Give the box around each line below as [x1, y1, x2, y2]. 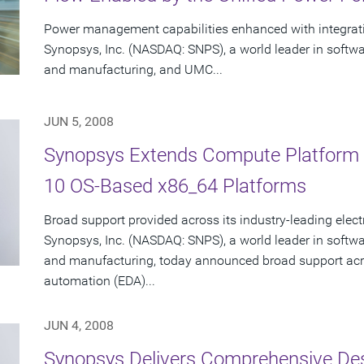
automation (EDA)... [44, 273, 155, 289]
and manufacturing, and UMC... [44, 62, 223, 78]
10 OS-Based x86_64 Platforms [44, 175, 306, 198]
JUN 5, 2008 [44, 114, 114, 130]
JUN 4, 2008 [44, 318, 114, 334]
